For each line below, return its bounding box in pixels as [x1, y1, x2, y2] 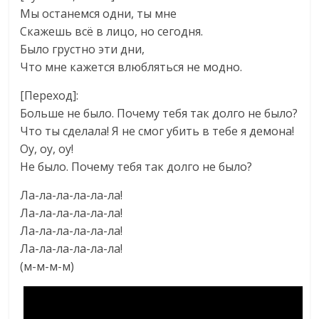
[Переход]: [20, 88, 79, 103]
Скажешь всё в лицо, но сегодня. [20, 23, 204, 39]
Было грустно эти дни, [20, 41, 145, 57]
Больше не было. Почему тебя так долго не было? [20, 105, 298, 121]
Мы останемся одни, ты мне [20, 6, 177, 21]
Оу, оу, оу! [20, 141, 74, 157]
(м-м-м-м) [20, 258, 75, 274]
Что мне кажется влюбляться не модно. [20, 59, 243, 75]
